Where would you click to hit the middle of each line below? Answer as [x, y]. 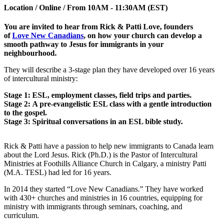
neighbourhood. [31, 53]
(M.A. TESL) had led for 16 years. [58, 172]
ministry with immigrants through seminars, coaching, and [93, 206]
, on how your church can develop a [143, 35]
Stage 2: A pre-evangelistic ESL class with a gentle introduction [108, 104]
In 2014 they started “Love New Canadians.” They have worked [104, 189]
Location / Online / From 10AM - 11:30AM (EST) [86, 7]
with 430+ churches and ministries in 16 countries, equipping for [103, 197]
